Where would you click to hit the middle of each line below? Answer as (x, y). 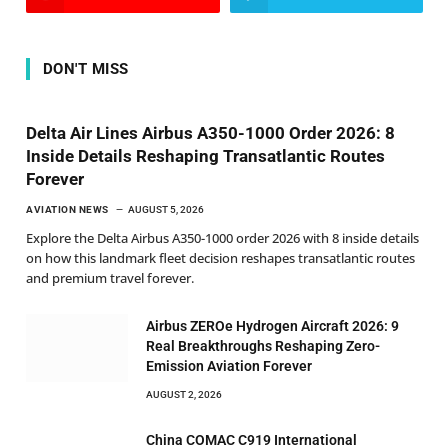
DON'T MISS (86, 68)
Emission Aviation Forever (229, 365)
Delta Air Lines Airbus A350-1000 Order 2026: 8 (210, 132)
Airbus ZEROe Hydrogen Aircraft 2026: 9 (272, 325)
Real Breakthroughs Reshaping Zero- (263, 345)
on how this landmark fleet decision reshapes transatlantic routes (220, 257)
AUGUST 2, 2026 (184, 394)
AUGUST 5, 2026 (165, 209)
